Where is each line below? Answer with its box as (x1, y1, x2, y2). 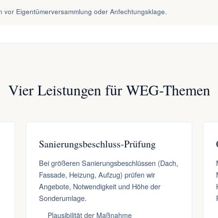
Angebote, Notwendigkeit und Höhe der (38, 181, 161, 191)
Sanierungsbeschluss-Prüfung (38, 137, 156, 150)
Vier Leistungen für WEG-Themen (8, 80, 210, 99)
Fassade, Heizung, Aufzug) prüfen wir (38, 169, 155, 180)
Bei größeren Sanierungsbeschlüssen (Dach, (38, 158, 178, 168)
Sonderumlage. (38, 193, 87, 203)
